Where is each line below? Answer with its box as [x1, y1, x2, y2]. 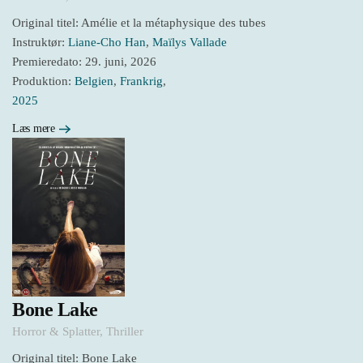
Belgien [75, 74, 113, 88]
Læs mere [12, 122, 55, 135]
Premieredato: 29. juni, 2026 [12, 54, 156, 68]
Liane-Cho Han [68, 35, 146, 49]
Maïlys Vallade [152, 35, 227, 49]
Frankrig [120, 74, 163, 88]
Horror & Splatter [12, 325, 100, 339]
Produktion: [12, 74, 75, 88]
